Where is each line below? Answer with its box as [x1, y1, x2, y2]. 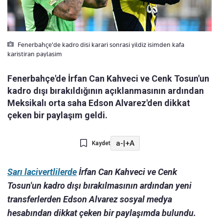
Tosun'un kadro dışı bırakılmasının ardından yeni [7, 180, 192, 191]
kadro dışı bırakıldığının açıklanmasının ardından [7, 86, 204, 96]
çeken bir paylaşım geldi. [7, 110, 108, 121]
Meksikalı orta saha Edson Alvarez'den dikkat [7, 98, 190, 109]
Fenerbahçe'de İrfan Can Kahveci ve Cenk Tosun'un [7, 73, 209, 84]
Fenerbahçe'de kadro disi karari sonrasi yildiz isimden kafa [16, 41, 184, 49]
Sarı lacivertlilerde [7, 167, 77, 177]
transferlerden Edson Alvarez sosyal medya [7, 194, 172, 205]
